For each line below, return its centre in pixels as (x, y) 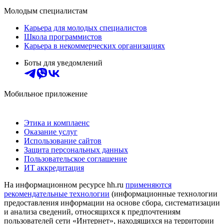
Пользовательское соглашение (75, 159)
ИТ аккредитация (54, 168)
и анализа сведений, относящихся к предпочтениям (92, 212)
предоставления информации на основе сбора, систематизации (112, 203)
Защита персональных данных (76, 150)
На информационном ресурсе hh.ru (65, 185)
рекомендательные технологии (57, 194)
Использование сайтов (63, 141)
